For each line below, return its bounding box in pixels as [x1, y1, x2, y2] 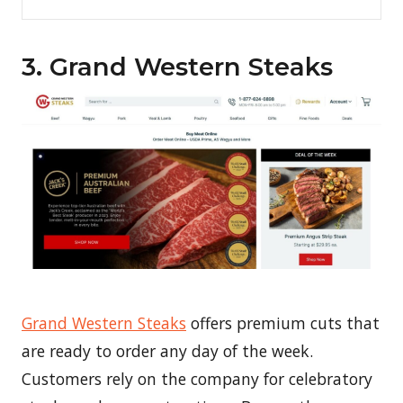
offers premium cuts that [186, 312, 380, 335]
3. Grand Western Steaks [22, 51, 333, 83]
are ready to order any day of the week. [22, 340, 313, 363]
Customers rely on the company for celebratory [22, 368, 372, 390]
